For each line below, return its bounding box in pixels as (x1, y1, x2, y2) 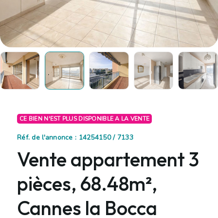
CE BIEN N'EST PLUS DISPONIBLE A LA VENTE (19, 114, 150, 123)
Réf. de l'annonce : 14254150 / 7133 (17, 132, 133, 142)
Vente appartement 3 (17, 146, 199, 171)
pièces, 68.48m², (17, 171, 157, 196)
